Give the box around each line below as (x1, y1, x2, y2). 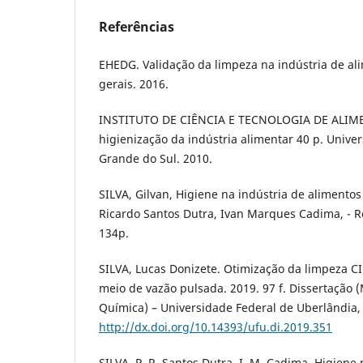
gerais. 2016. (99, 75, 169, 92)
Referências (99, 17, 174, 36)
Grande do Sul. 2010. (99, 150, 212, 166)
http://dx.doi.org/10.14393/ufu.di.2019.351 (99, 318, 332, 335)
